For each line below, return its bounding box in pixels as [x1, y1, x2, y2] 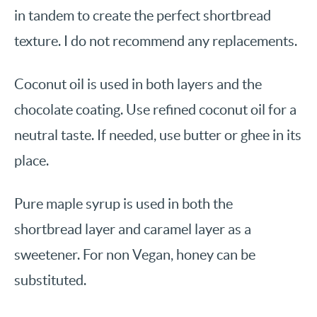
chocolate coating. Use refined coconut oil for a [14, 102, 296, 118]
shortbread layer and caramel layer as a [14, 221, 251, 238]
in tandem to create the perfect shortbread [14, 8, 271, 24]
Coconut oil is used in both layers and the [14, 76, 262, 93]
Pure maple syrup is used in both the [14, 196, 233, 212]
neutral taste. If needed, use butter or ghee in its [14, 127, 301, 144]
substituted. [14, 272, 86, 289]
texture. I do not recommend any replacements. [14, 33, 297, 50]
